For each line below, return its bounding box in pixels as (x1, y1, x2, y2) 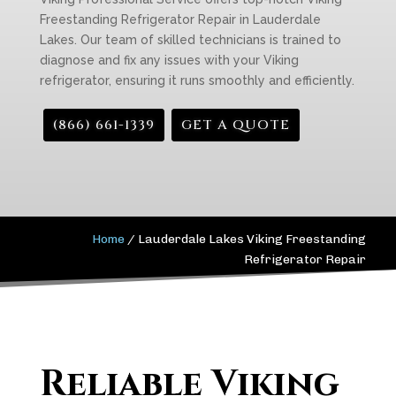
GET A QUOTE (180, 116, 290, 134)
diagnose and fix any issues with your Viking (39, 53, 299, 67)
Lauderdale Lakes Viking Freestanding (138, 232, 367, 247)
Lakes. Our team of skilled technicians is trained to (39, 33, 341, 47)
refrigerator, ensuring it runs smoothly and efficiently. (39, 73, 354, 88)
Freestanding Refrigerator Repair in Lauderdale (39, 12, 321, 27)
